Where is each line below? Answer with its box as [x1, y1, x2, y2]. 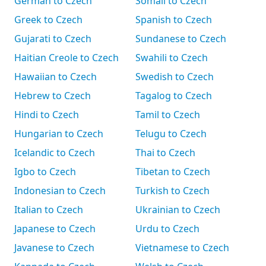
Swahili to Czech [135, 51, 208, 64]
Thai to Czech [135, 146, 195, 159]
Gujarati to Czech [14, 32, 91, 45]
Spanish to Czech [135, 13, 212, 26]
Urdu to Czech [135, 222, 199, 235]
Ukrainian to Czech [135, 203, 220, 216]
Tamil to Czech [135, 108, 200, 121]
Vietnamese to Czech [135, 241, 229, 254]
